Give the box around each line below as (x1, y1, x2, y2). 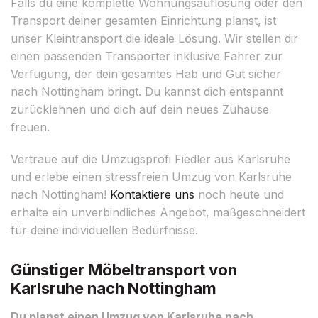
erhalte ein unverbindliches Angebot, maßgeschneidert (11, 204, 305, 219)
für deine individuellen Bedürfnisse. (11, 222, 198, 237)
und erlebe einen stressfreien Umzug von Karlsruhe (11, 169, 292, 184)
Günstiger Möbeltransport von (11, 260, 237, 279)
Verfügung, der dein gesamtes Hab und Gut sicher (11, 66, 281, 81)
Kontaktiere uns (110, 187, 194, 202)
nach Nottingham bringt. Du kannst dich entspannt (11, 84, 283, 99)
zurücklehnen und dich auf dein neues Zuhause (11, 102, 269, 116)
